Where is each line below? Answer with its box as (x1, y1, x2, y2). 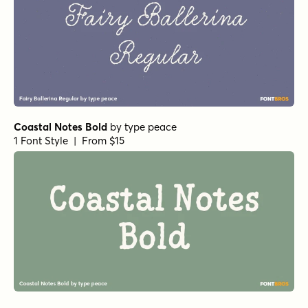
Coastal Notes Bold (14, 120, 107, 133)
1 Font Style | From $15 (14, 133, 124, 147)
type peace (124, 120, 177, 133)
